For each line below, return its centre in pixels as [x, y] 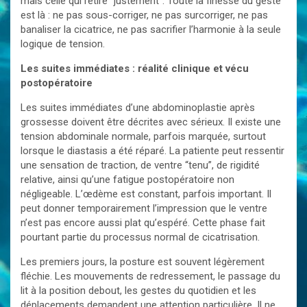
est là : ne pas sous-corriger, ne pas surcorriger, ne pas [144, 15]
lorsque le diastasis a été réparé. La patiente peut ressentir [152, 151]
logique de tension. [63, 44]
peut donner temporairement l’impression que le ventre [144, 208]
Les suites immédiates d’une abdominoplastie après [138, 108]
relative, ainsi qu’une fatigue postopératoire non [127, 180]
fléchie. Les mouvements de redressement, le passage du [150, 276]
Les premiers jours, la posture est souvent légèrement [143, 262]
